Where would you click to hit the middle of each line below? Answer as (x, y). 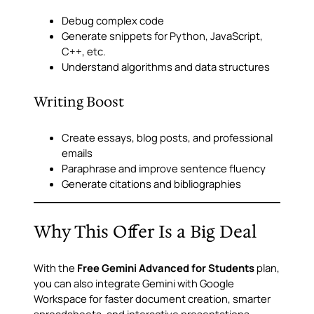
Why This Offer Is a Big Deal (145, 231)
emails (77, 152)
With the (55, 267)
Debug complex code (113, 21)
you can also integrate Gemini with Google (134, 283)
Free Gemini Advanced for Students (166, 267)
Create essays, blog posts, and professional (167, 137)
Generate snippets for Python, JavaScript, (162, 36)
